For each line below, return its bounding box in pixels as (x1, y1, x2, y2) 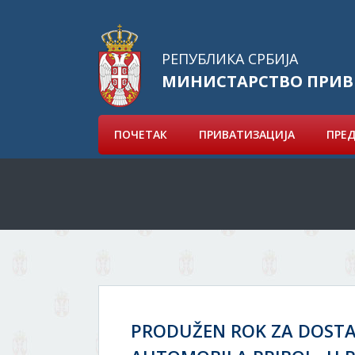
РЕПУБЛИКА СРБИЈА (162, 49, 298, 68)
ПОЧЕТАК (114, 127, 167, 142)
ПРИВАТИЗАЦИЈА (199, 127, 295, 142)
